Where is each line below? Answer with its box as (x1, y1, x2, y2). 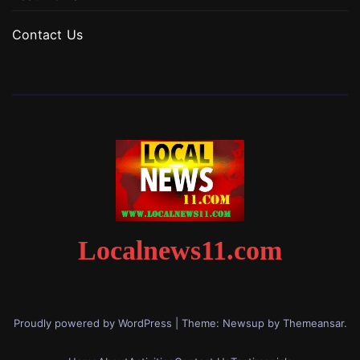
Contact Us (12, 26, 83, 43)
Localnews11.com (78, 235, 282, 265)
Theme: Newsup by (181, 316, 283, 329)
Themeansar (282, 316, 344, 329)
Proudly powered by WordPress (13, 316, 175, 329)
